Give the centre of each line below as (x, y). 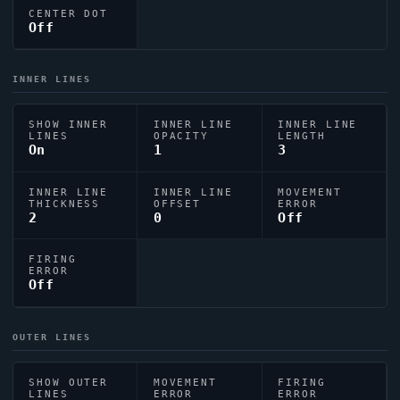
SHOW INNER (69, 125)
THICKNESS (65, 203)
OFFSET (177, 203)
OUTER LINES (52, 336)
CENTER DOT (69, 13)
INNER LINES (52, 79)
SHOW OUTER (69, 382)
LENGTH (302, 136)
